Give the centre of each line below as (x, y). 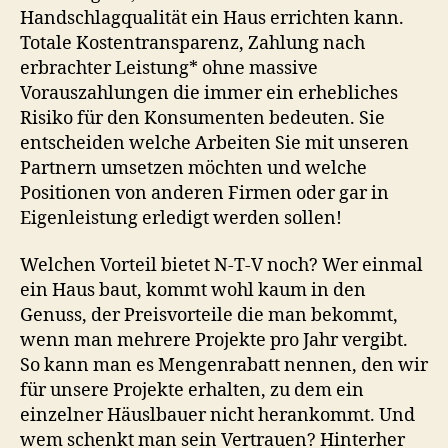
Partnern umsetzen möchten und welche (193, 168)
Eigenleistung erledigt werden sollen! (181, 218)
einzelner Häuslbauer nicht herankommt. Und (217, 416)
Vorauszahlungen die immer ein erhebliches (209, 93)
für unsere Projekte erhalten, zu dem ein (192, 391)
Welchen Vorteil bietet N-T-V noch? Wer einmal (221, 266)
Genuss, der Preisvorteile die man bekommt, (209, 316)
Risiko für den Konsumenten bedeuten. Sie (202, 118)
